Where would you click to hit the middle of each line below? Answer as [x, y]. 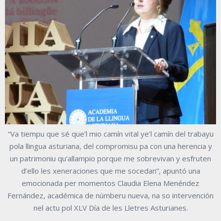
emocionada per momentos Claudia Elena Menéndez [110, 183]
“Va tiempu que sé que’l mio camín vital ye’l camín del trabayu [110, 133]
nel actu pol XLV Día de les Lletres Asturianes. [110, 207]
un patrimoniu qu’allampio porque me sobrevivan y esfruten [110, 158]
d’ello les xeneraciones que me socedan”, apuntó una [110, 170]
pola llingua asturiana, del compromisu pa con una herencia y [110, 146]
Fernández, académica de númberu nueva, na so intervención [110, 195]
